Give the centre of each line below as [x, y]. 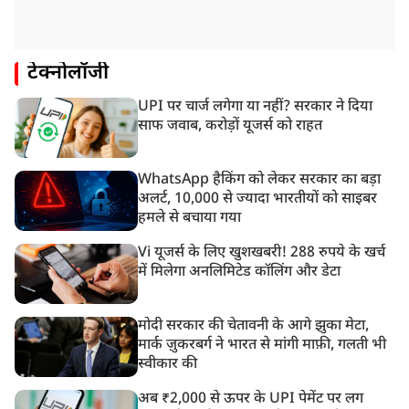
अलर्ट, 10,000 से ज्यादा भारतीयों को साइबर [258, 200]
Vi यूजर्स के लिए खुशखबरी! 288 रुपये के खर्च [262, 254]
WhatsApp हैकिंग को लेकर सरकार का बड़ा [260, 181]
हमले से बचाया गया [190, 219]
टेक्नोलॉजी [68, 74]
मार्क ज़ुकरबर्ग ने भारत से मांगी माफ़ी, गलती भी [262, 346]
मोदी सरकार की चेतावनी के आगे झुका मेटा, [254, 327]
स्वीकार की [168, 365]
